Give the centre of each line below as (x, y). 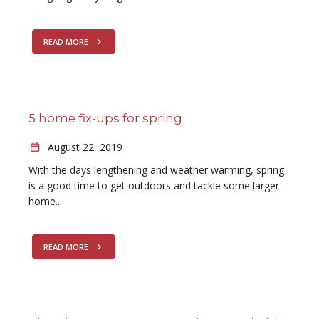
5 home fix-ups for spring (105, 118)
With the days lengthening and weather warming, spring (156, 170)
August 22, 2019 (83, 147)
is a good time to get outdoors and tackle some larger (154, 185)
